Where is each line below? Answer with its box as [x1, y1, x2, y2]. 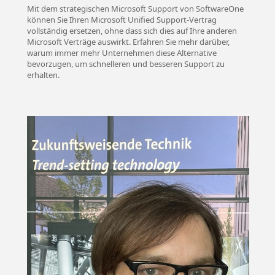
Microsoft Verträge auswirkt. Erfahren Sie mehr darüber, [26, 36, 230, 47]
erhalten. [26, 69, 60, 80]
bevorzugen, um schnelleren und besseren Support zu [26, 58, 225, 69]
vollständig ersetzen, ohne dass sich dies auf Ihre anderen [26, 25, 237, 36]
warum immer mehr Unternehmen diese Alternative [26, 47, 217, 58]
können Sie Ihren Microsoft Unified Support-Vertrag [26, 14, 217, 25]
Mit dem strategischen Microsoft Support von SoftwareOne [26, 2, 244, 14]
